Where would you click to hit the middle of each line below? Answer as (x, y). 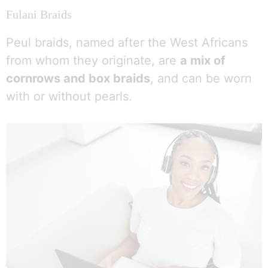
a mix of (203, 60)
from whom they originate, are (93, 60)
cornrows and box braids (78, 78)
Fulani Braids (39, 14)
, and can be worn (201, 78)
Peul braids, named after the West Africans (127, 42)
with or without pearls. (69, 96)
